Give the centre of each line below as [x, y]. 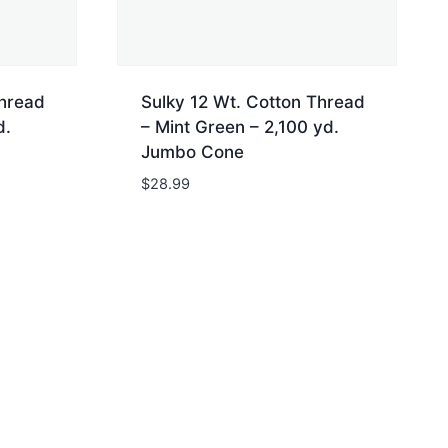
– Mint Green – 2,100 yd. [240, 127]
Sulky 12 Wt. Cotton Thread [253, 102]
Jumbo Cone [192, 152]
